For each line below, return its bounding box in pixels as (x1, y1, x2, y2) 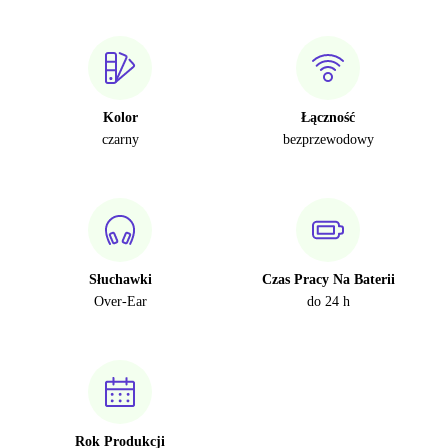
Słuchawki (88, 272, 152, 287)
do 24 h (306, 294, 350, 309)
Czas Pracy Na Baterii (261, 272, 395, 287)
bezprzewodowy (282, 132, 374, 147)
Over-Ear (93, 294, 147, 309)
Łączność (301, 110, 355, 125)
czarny (101, 132, 139, 147)
